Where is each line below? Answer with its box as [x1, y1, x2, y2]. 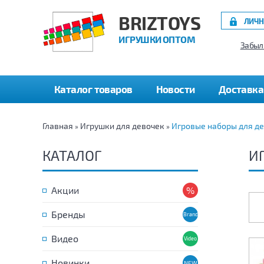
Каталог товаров [54, 83, 133, 95]
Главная [42, 121, 73, 131]
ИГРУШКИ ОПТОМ [118, 34, 196, 45]
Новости [156, 83, 195, 95]
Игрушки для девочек [80, 121, 164, 131]
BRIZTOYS [118, 12, 200, 34]
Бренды [51, 209, 85, 220]
